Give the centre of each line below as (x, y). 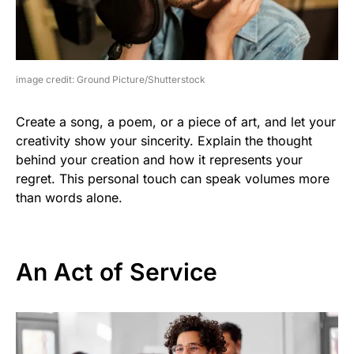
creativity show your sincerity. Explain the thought (164, 140)
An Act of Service (117, 271)
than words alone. (69, 197)
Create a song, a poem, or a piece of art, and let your (176, 121)
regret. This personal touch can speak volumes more (173, 178)
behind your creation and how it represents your (159, 159)
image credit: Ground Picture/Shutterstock (111, 79)
